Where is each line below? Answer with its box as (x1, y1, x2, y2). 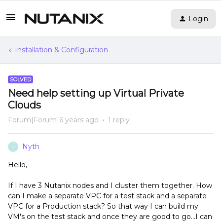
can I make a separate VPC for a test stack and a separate (8, 191, 207, 200)
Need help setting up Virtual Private (8, 87, 184, 99)
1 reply (108, 115, 130, 124)
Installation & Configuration (15, 45, 108, 54)
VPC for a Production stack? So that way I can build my (8, 202, 198, 211)
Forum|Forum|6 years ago (8, 115, 99, 124)
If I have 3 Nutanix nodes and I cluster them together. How (8, 181, 212, 190)
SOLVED (10, 76, 31, 83)
